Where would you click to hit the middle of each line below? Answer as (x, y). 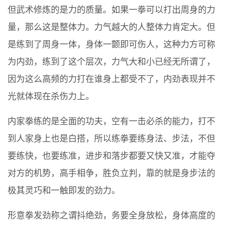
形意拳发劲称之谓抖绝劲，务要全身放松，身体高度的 (111, 216)
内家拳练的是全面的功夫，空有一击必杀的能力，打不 (111, 122)
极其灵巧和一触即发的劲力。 (64, 191)
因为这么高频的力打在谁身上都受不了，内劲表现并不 (111, 79)
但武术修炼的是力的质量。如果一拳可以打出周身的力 (111, 10)
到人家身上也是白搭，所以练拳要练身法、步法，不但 (111, 139)
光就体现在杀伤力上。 (51, 97)
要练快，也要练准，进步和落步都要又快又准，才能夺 (111, 156)
